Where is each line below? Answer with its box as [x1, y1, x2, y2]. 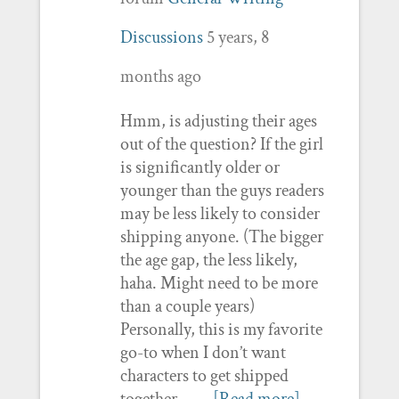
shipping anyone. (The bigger [119, 224, 323, 248]
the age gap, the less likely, [119, 248, 297, 272]
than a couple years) [119, 294, 255, 318]
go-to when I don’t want [119, 340, 286, 364]
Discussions [119, 25, 203, 49]
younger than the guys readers [119, 178, 324, 202]
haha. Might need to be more [119, 271, 318, 295]
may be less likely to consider [119, 201, 320, 225]
